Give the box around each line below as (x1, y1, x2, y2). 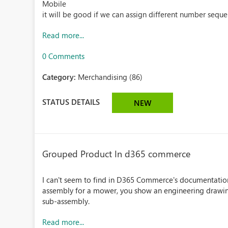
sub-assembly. (42, 196, 90, 206)
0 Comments (42, 51, 85, 61)
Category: (42, 72, 78, 82)
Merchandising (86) (78, 72, 143, 82)
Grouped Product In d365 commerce (42, 148, 191, 160)
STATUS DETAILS (42, 96, 100, 107)
